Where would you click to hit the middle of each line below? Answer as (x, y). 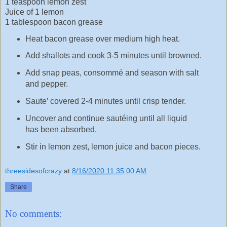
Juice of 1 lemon (34, 12)
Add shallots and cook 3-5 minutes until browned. (113, 56)
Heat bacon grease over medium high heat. (102, 39)
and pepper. (46, 84)
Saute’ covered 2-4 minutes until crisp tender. (105, 101)
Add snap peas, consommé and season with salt (112, 73)
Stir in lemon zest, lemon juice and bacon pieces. (113, 146)
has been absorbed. (61, 129)
